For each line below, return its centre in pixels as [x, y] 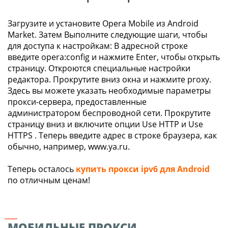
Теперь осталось [42, 169]
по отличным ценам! [49, 180]
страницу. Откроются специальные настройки [99, 68]
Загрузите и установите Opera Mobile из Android [103, 23]
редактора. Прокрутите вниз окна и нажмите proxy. [109, 79]
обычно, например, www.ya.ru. [69, 147]
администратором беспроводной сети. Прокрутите [109, 113]
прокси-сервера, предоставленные [77, 102]
